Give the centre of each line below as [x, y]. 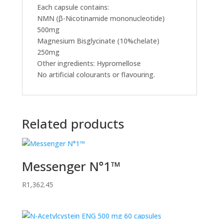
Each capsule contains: [73, 7]
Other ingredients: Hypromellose [89, 63]
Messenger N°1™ [71, 166]
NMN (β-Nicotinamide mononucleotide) [101, 18]
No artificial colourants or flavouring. [96, 75]
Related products [73, 124]
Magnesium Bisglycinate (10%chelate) [98, 41]
